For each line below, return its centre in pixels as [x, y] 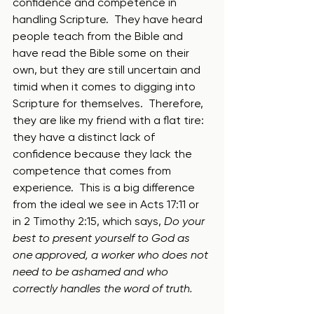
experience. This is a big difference [105, 187]
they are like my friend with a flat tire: [110, 120]
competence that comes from [93, 171]
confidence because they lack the [104, 154]
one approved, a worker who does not [112, 255]
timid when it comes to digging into [105, 87]
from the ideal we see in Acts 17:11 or [107, 204]
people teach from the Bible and [99, 36]
